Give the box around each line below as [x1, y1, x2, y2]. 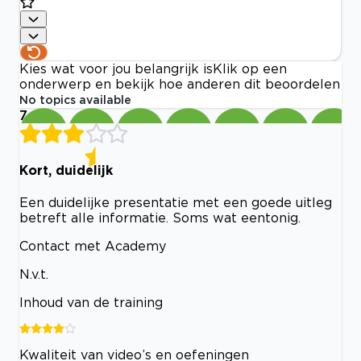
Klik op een [213, 61, 287, 77]
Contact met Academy [19, 239, 166, 253]
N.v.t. [19, 267, 48, 281]
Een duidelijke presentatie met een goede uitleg [19, 195, 332, 210]
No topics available [19, 93, 131, 106]
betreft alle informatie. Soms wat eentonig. [19, 210, 301, 225]
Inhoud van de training [19, 295, 163, 309]
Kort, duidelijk [19, 162, 113, 177]
